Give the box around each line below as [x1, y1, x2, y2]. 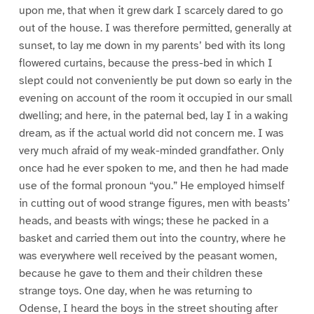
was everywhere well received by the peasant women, [18, 249, 277, 264]
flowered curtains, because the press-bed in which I [18, 56, 273, 71]
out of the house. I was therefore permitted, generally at [18, 21, 292, 36]
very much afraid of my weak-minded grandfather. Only [18, 144, 284, 158]
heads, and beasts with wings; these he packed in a [18, 214, 268, 228]
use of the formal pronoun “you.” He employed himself [18, 179, 285, 193]
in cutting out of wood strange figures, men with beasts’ [18, 196, 290, 211]
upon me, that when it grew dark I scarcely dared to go [18, 4, 283, 18]
